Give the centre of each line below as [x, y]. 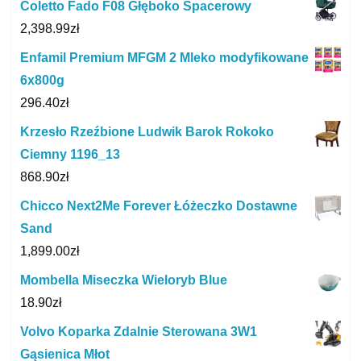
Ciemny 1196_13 [70, 155]
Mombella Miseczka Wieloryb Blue [124, 280]
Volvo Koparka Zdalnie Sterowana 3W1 [139, 332]
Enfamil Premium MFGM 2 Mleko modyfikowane [164, 58]
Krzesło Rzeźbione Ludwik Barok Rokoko [147, 132]
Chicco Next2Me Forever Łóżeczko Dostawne [159, 206]
